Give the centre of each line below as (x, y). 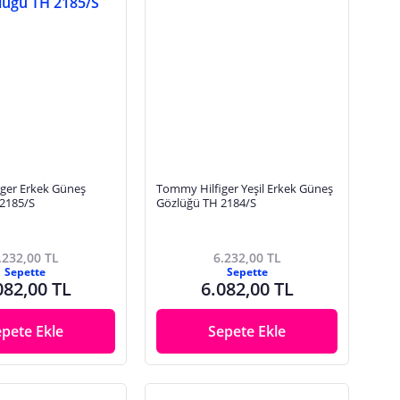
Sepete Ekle (247, 332)
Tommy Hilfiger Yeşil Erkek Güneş (245, 189)
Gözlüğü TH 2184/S (207, 203)
